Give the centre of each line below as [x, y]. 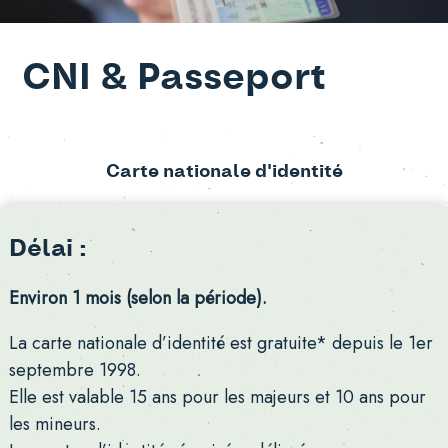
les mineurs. [54, 423]
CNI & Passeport [174, 77]
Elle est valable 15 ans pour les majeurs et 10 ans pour [217, 396]
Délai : [47, 248]
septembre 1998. [74, 369]
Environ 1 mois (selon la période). [137, 297]
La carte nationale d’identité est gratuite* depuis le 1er [220, 342]
